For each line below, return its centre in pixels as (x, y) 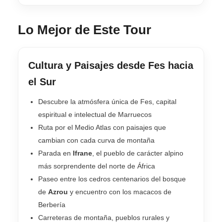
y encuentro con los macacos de (120, 192)
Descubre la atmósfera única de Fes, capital (107, 101)
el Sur (42, 82)
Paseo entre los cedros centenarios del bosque (112, 179)
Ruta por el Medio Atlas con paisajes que (102, 127)
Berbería (52, 204)
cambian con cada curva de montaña (96, 140)
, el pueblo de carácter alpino (138, 153)
